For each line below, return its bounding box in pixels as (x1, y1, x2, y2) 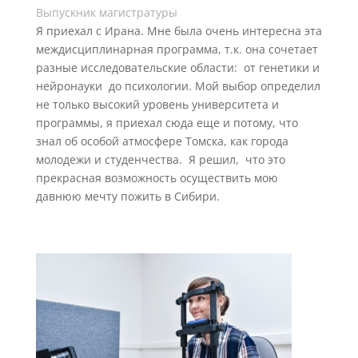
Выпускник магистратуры (35, 5, 177, 21)
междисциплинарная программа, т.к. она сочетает (35, 42, 318, 58)
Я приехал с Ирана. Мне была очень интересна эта (35, 23, 322, 39)
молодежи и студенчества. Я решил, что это (35, 152, 285, 168)
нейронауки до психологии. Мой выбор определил (35, 78, 320, 94)
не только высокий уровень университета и (35, 97, 279, 113)
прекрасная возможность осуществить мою (35, 170, 278, 186)
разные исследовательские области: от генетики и (35, 60, 320, 76)
